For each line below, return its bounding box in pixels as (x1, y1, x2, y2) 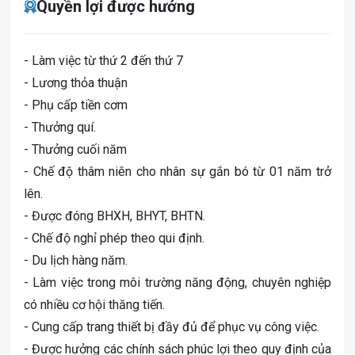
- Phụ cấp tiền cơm (24, 97, 128, 113)
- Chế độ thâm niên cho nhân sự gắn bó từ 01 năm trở (24, 164, 331, 179)
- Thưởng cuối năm (24, 142, 127, 157)
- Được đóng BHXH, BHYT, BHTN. (24, 208, 205, 223)
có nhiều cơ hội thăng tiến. (24, 297, 165, 312)
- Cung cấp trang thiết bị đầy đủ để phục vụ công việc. (24, 319, 319, 334)
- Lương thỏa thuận (24, 75, 128, 90)
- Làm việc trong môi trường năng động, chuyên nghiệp (24, 275, 331, 290)
